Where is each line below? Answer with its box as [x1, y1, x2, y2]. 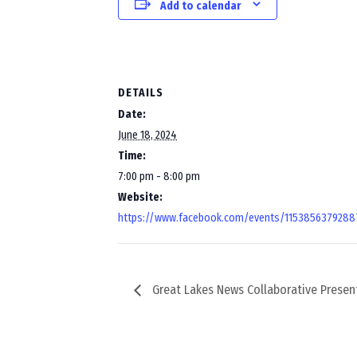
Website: [118, 190, 163, 204]
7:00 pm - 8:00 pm [118, 170, 200, 183]
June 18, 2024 [118, 128, 177, 142]
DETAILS [118, 86, 163, 100]
